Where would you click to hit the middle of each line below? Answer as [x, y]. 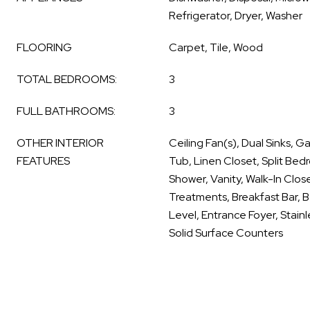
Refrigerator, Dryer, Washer [236, 16]
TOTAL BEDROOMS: [67, 79]
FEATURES [43, 161]
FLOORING [44, 47]
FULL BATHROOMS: [66, 111]
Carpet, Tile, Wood [216, 47]
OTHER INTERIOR [60, 143]
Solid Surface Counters [226, 233]
